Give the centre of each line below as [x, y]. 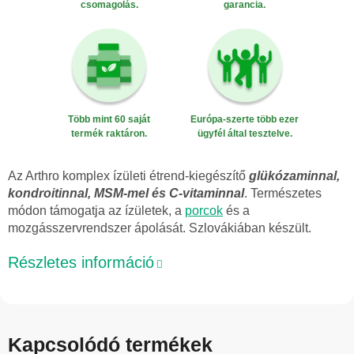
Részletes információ [81, 262]
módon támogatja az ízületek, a [96, 210]
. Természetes [283, 193]
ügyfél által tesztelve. [245, 134]
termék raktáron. [109, 134]
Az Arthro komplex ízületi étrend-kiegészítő [128, 175]
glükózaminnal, [294, 175]
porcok [204, 210]
